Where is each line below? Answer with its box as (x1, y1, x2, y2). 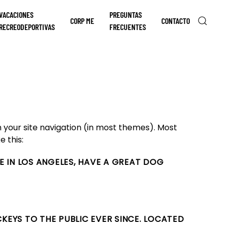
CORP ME (70, 15, 94, 25)
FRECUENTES (109, 21, 146, 32)
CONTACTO (161, 15, 190, 25)
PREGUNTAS (109, 9, 142, 19)
